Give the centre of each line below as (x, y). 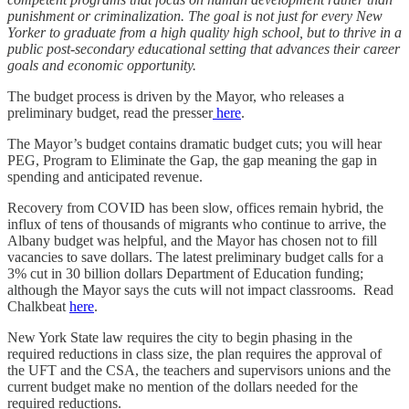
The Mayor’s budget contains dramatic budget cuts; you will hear (194, 144)
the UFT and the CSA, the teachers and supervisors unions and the (199, 371)
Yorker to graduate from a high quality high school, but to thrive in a (204, 33)
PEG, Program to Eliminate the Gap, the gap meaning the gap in (192, 161)
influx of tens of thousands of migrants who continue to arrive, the (197, 225)
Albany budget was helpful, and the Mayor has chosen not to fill (192, 241)
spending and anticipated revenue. (105, 177)
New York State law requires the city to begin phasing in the (180, 338)
